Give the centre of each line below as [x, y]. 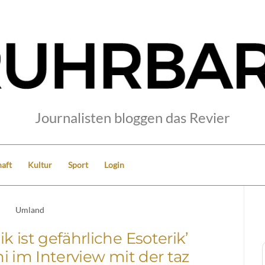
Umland [30, 209]
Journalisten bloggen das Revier [132, 117]
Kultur [40, 164]
